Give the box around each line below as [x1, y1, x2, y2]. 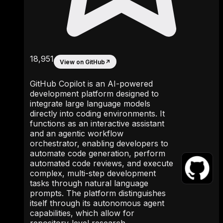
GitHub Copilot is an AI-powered [30, 79, 153, 89]
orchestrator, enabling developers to [30, 138, 168, 149]
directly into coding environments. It [30, 109, 165, 119]
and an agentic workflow [30, 128, 123, 139]
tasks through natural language [30, 178, 148, 189]
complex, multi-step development [30, 168, 156, 179]
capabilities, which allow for [30, 208, 134, 219]
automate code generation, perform [30, 148, 165, 159]
